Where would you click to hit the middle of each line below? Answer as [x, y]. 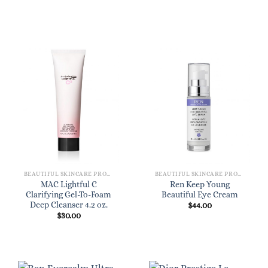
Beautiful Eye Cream [200, 194]
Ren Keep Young [200, 184]
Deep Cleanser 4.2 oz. [68, 205]
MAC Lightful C [68, 184]
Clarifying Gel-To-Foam [68, 194]
